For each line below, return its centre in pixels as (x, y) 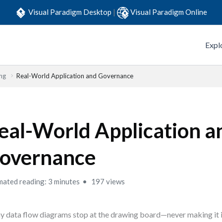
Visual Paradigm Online (169, 12)
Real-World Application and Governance (75, 76)
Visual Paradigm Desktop (71, 12)
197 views (108, 181)
